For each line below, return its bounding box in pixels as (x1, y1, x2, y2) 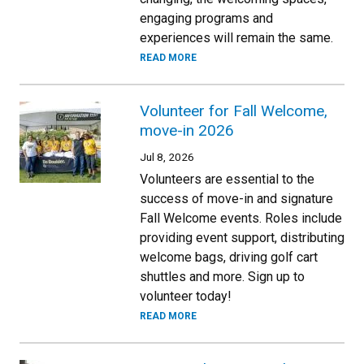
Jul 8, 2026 (140, 149, 194, 163)
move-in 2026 (140, 120, 234, 140)
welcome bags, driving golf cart (140, 249, 318, 265)
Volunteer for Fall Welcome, (140, 101, 327, 120)
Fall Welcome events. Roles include (140, 210, 342, 226)
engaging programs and (140, 10, 273, 26)
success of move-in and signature (140, 190, 333, 206)
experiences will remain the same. (140, 29, 333, 45)
